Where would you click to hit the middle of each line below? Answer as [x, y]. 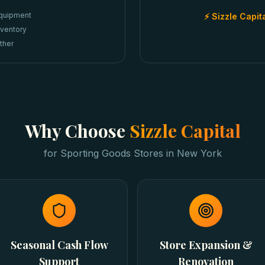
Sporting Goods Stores [112, 153]
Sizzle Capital [185, 131]
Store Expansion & [206, 245]
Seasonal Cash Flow [59, 245]
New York [199, 153]
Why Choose [77, 131]
